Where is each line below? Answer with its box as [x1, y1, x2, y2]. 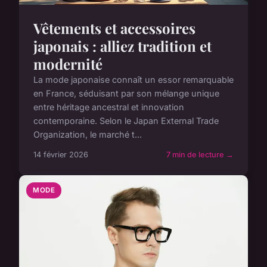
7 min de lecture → [166, 150, 234, 160]
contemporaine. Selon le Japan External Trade [33, 116, 219, 126]
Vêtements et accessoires [33, 18, 195, 38]
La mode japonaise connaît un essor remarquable [33, 74, 234, 85]
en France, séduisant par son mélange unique [33, 88, 219, 99]
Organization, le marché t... [33, 129, 142, 140]
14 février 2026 [33, 150, 88, 160]
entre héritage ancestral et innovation [33, 102, 184, 113]
